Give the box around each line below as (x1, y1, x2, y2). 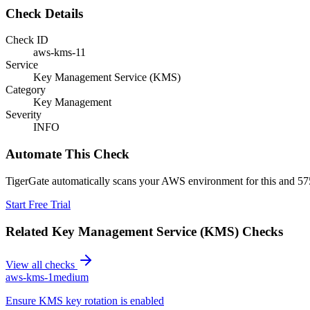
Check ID (6, 34, 48, 46)
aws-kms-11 (33, 46, 86, 59)
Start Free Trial (6, 198, 71, 210)
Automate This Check (6, 147, 129, 162)
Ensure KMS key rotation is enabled (6, 295, 164, 307)
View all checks (6, 259, 77, 271)
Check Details (6, 6, 83, 21)
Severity (6, 109, 42, 121)
